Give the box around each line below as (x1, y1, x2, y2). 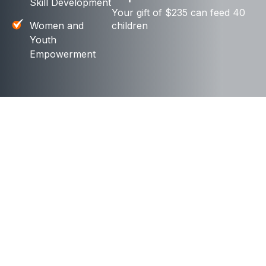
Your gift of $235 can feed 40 (112, 7, 246, 18)
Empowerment (30, 48, 96, 60)
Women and (30, 20, 84, 31)
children (112, 20, 148, 31)
